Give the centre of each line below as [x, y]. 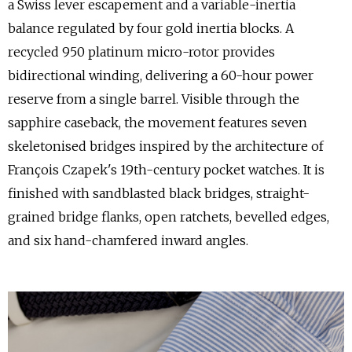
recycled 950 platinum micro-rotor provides [141, 52]
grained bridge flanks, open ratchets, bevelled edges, [169, 217]
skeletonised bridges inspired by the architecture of [166, 146]
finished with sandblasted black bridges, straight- [159, 193]
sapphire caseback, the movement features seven [158, 123]
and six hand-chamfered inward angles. [128, 240]
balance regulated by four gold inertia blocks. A [151, 28]
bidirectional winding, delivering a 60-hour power [161, 75]
